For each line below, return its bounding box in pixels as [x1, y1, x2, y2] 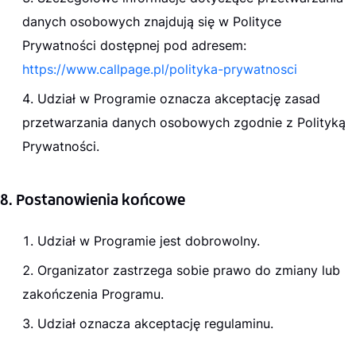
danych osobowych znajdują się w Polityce [22, 13, 281, 29]
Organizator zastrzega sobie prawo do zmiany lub [37, 261, 340, 278]
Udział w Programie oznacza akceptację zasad [37, 90, 320, 106]
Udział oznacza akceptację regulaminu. [37, 315, 273, 331]
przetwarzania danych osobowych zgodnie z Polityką [22, 114, 346, 130]
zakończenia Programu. [22, 285, 164, 302]
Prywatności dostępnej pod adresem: [22, 37, 246, 53]
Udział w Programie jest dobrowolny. [37, 232, 260, 249]
